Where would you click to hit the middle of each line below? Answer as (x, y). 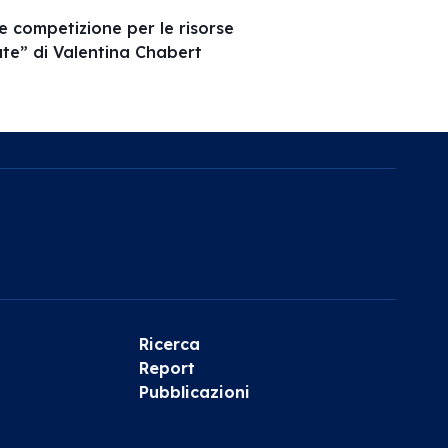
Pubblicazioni (195, 392)
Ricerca (170, 344)
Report (167, 368)
